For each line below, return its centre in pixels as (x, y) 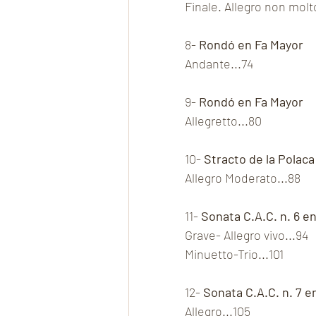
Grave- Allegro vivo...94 (247, 235)
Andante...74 (219, 64)
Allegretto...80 (223, 121)
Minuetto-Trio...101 (234, 254)
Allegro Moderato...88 (243, 178)
